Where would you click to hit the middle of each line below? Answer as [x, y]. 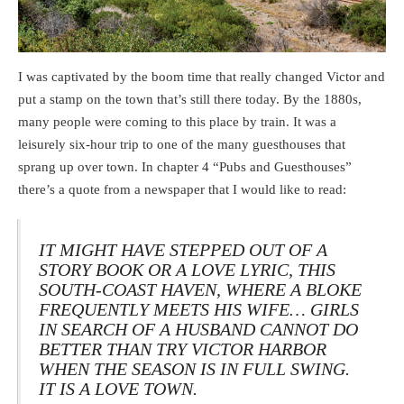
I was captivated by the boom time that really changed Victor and [202, 76]
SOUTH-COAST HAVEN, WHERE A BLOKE [200, 290]
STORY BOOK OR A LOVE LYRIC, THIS [187, 270]
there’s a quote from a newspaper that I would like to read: [182, 189]
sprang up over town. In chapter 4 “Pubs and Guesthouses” [185, 166]
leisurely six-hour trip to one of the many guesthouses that [182, 144]
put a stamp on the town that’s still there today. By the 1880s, [190, 99]
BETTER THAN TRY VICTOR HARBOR [183, 349]
